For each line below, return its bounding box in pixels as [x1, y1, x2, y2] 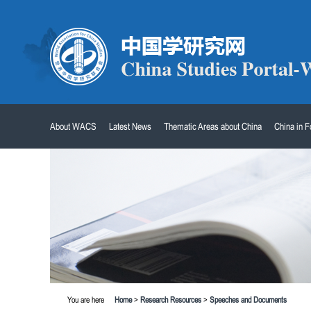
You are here [67, 295, 115, 305]
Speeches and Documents [210, 295, 287, 305]
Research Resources [140, 295, 201, 305]
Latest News [109, 121, 151, 132]
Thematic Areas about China [164, 121, 262, 132]
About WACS [50, 121, 96, 132]
